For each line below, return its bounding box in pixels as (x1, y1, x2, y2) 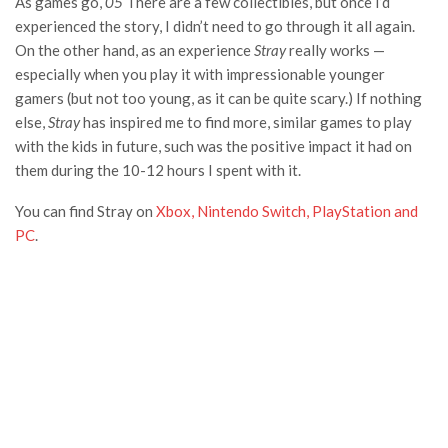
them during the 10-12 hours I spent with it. (15, 161, 304, 180)
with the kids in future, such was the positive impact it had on (15, 137, 412, 156)
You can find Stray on (15, 202, 156, 221)
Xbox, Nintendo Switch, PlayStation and (156, 202, 418, 221)
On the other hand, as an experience (15, 41, 254, 60)
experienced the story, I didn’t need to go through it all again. (15, 17, 415, 36)
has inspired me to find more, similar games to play (83, 113, 412, 132)
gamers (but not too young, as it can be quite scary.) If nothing (15, 89, 422, 108)
